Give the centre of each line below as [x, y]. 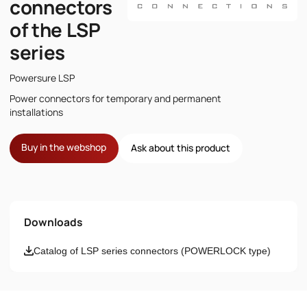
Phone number [55, 287]
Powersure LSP [42, 77]
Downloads [53, 222]
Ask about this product [180, 148]
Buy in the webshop [64, 147]
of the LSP [55, 30]
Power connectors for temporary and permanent [115, 99]
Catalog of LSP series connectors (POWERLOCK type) [152, 250]
